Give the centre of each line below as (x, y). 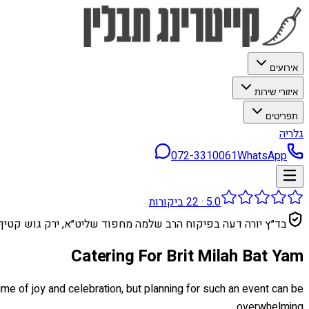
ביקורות (168, 202)
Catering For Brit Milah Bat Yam (187, 256)
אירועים (284, 68)
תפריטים (282, 116)
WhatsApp (262, 156)
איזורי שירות (276, 92)
